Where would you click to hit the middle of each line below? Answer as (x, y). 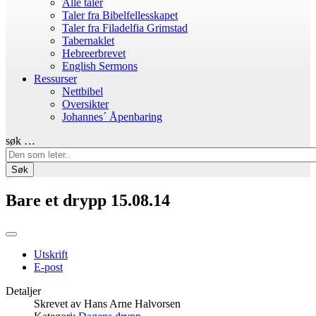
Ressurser (55, 79)
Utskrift (51, 254)
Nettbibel (83, 91)
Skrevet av (59, 303)
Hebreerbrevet (94, 53)
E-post (48, 267)
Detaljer (23, 291)
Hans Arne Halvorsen (132, 303)
